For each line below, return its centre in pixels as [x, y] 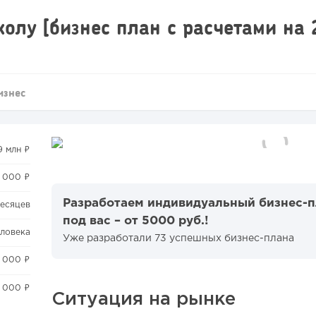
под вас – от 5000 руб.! [136, 221]
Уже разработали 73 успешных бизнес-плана [179, 238]
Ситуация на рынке [144, 299]
